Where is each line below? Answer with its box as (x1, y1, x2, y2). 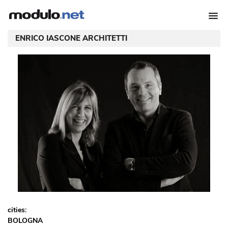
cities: (8, 205, 26, 215)
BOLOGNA (8, 216, 43, 225)
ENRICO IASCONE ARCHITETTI (15, 33, 127, 43)
